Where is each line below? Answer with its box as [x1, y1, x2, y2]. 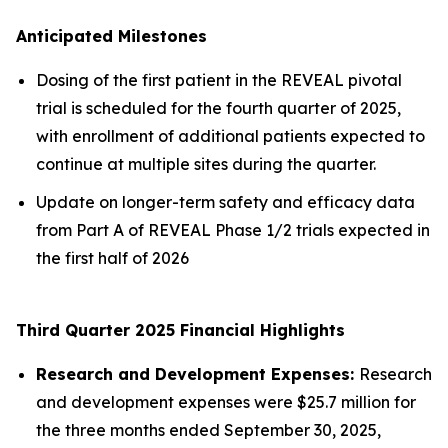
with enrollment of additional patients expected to [36, 125, 425, 146]
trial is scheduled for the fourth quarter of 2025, [36, 97, 401, 118]
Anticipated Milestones [16, 25, 207, 46]
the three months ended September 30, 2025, [36, 420, 381, 441]
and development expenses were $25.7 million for [36, 392, 416, 413]
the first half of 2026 [36, 248, 189, 269]
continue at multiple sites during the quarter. [36, 153, 376, 174]
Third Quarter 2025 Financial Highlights [16, 320, 345, 341]
